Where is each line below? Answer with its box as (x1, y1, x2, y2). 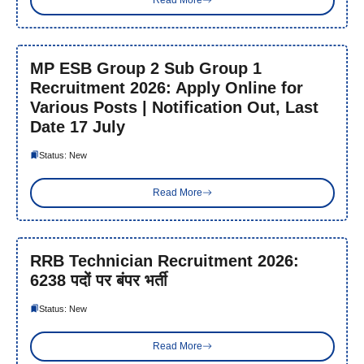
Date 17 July (29, 117, 125, 136)
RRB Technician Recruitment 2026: (29, 251, 299, 270)
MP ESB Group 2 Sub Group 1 (29, 58, 262, 77)
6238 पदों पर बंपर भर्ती (29, 271, 167, 289)
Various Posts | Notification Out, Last (29, 97, 318, 116)
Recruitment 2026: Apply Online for (29, 78, 303, 97)
